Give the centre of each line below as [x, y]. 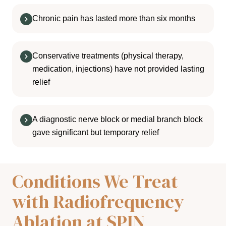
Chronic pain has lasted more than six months [114, 19]
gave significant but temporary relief [96, 133]
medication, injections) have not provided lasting [118, 69]
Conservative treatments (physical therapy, [108, 56]
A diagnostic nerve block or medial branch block [118, 120]
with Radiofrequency [98, 202]
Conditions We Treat [95, 182]
